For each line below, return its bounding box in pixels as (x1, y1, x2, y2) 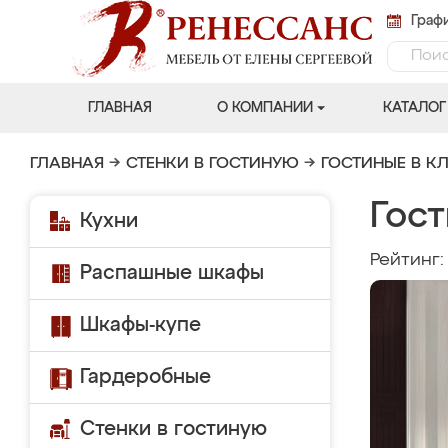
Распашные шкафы (80, 263, 264, 283)
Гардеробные (80, 367, 211, 387)
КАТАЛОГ (382, 101, 446, 115)
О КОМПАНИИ (216, 101, 313, 115)
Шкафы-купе (80, 315, 201, 335)
